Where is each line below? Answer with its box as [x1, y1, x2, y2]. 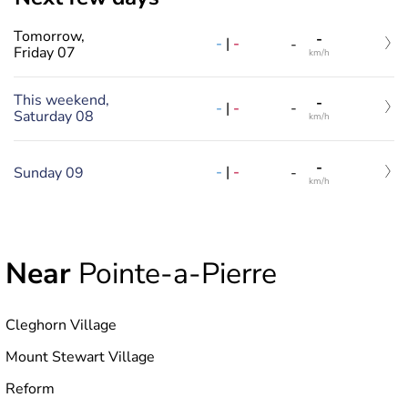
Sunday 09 [14, 162, 84, 183]
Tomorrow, [14, 25, 85, 46]
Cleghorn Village [5, 314, 117, 335]
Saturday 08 [14, 107, 94, 127]
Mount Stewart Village [5, 346, 155, 367]
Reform [5, 378, 55, 399]
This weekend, [14, 90, 109, 111]
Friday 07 [14, 42, 76, 63]
